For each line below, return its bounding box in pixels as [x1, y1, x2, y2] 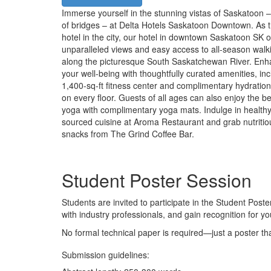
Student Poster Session [62, 167, 252, 193]
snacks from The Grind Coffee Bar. [62, 128, 194, 140]
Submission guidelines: [62, 249, 149, 261]
